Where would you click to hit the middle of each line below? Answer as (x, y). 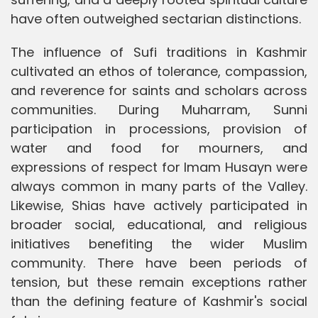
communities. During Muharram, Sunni (159, 109)
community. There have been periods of (159, 263)
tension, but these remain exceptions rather (159, 282)
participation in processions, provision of (159, 128)
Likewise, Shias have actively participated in (159, 205)
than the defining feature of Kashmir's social (159, 301)
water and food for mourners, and (159, 148)
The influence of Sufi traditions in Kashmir (159, 52)
